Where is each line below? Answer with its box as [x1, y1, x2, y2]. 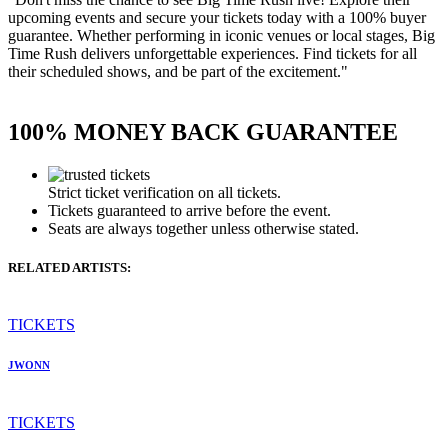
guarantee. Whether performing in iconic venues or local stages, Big [8, 27, 435, 45]
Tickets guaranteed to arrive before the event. [48, 201, 331, 219]
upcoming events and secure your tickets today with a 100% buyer [8, 9, 426, 27]
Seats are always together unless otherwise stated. [48, 219, 359, 237]
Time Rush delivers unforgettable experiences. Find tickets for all [8, 45, 417, 63]
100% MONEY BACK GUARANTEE [8, 118, 398, 145]
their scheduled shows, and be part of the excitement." [8, 63, 348, 81]
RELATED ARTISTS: [8, 260, 131, 276]
